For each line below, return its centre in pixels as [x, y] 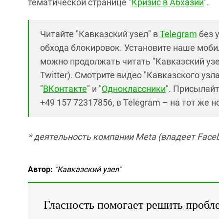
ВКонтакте [65, 89]
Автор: [40, 169]
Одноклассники [134, 89]
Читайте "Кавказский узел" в [100, 34]
